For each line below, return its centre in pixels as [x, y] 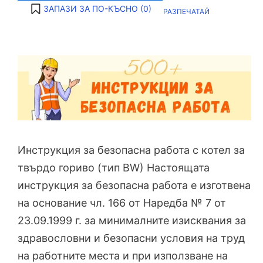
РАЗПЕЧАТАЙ [186, 11]
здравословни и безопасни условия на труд [131, 238]
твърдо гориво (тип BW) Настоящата [114, 167]
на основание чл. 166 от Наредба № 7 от [122, 203]
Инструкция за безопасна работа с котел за [131, 150]
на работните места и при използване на [123, 255]
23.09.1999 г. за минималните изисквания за [132, 220]
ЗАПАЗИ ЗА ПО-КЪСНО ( [93, 9]
